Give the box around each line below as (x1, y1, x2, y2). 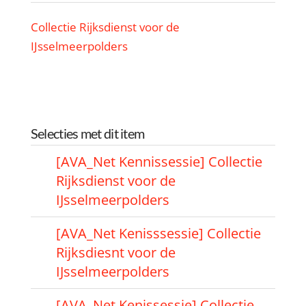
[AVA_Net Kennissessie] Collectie (56, 152, 263, 171)
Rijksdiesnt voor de (56, 242, 176, 262)
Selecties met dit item (30, 124, 145, 141)
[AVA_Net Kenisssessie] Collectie (56, 223, 262, 242)
